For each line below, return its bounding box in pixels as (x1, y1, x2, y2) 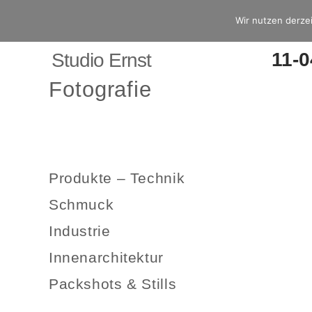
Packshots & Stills (49, 276, 177, 292)
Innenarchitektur (49, 249, 164, 266)
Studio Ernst (52, 49, 151, 71)
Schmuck (49, 196, 114, 213)
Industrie (49, 223, 111, 240)
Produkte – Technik (49, 170, 185, 187)
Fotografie (49, 77, 153, 102)
